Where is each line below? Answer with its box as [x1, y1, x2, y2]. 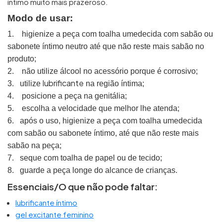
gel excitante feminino [15, 210, 94, 219]
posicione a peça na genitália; [22, 92, 127, 100]
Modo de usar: [7, 13, 73, 23]
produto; [7, 55, 36, 63]
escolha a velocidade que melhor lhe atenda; [22, 104, 179, 112]
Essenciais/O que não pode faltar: [7, 181, 158, 192]
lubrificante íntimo [15, 198, 77, 207]
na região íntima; [84, 79, 144, 88]
